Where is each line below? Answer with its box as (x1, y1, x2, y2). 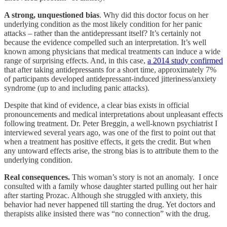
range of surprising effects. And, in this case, (4, 56, 147, 65)
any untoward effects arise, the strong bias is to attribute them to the (4, 146, 218, 155)
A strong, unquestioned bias (4, 10, 99, 19)
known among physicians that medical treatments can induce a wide (4, 47, 220, 56)
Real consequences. (4, 172, 70, 181)
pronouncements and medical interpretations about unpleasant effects (4, 109, 223, 119)
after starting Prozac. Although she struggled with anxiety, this (4, 191, 202, 200)
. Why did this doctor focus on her (99, 10, 208, 19)
